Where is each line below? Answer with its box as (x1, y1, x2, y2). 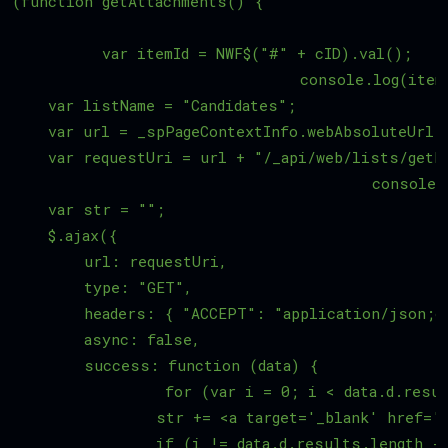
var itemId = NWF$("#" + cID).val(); (12, 43, 84, 64)
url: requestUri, (12, 251, 227, 272)
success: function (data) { (12, 355, 318, 376)
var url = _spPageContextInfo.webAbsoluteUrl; (12, 121, 443, 142)
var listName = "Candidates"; (12, 95, 323, 116)
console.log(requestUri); (12, 173, 156, 194)
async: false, (12, 329, 200, 350)
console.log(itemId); (12, 69, 84, 90)
